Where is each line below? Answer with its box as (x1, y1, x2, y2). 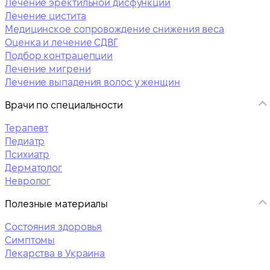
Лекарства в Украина (5, 248, 105, 259)
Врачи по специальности (5, 99, 123, 110)
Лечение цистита (5, 10, 86, 21)
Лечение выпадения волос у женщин (5, 77, 180, 87)
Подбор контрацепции (5, 50, 113, 61)
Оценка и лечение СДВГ (5, 37, 118, 48)
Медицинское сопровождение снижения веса (5, 24, 225, 34)
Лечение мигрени (5, 63, 91, 74)
